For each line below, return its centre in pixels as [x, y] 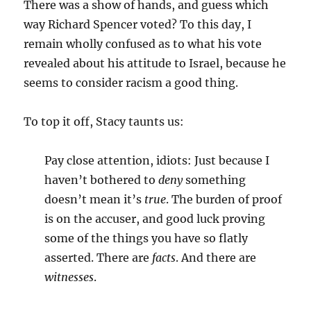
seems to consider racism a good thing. [131, 83]
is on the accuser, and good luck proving [155, 219]
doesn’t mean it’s [95, 199]
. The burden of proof [224, 199]
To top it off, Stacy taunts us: [104, 121]
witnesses [69, 277]
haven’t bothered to [102, 180]
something [215, 180]
